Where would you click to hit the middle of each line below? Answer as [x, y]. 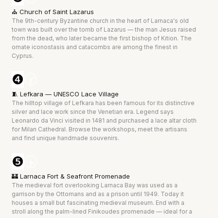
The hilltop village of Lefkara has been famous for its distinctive [104, 103]
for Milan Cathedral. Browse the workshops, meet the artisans [100, 129]
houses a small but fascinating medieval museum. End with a [99, 202]
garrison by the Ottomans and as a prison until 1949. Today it [98, 194]
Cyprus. [22, 55]
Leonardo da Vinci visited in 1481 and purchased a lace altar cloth [105, 120]
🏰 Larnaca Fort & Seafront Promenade [71, 176]
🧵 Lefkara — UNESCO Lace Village [65, 94]
